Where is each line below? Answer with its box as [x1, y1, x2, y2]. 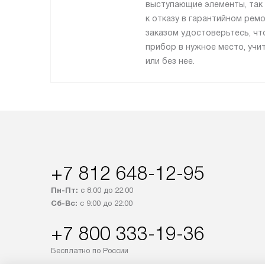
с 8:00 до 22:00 [78, 185, 133, 195]
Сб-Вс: [51, 198, 77, 208]
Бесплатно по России [51, 245, 128, 255]
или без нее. [146, 56, 195, 66]
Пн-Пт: [51, 185, 78, 195]
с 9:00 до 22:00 [77, 198, 132, 208]
